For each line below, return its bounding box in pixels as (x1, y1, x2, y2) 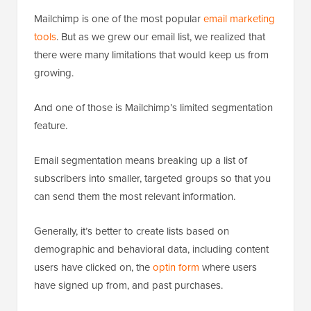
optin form (153, 260, 199, 275)
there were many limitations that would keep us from (34, 47, 269, 62)
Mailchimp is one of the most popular (34, 11, 203, 26)
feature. (34, 118, 67, 133)
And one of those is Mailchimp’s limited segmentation (34, 100, 273, 115)
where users (199, 260, 257, 275)
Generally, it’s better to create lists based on (34, 224, 229, 239)
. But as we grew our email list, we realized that (56, 29, 265, 44)
